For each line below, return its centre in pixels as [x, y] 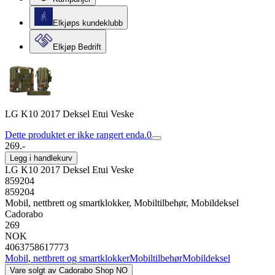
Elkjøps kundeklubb [88, 23]
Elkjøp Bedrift [77, 47]
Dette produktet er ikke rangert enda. [76, 135]
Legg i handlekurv [41, 158]
